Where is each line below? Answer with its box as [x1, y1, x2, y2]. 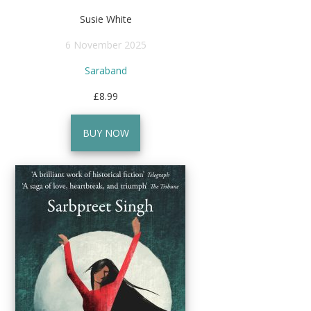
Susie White [79, 12, 132, 26]
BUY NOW [82, 126, 129, 140]
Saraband [84, 63, 127, 77]
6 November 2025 [65, 37, 146, 51]
